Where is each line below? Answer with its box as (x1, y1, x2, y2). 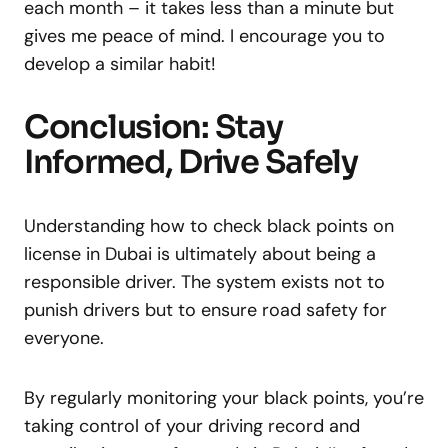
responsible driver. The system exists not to (24, 269, 385, 294)
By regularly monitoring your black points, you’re (24, 385, 424, 410)
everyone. (24, 325, 104, 350)
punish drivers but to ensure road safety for (24, 297, 387, 322)
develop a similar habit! (24, 51, 216, 76)
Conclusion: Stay (24, 106, 283, 147)
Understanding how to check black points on (24, 213, 394, 238)
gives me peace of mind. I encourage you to (24, 23, 385, 48)
